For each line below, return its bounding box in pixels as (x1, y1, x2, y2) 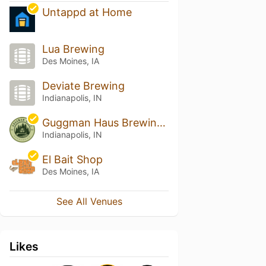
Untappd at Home (42, 6, 132, 19)
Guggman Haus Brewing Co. (156, 116, 166, 129)
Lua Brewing (42, 43, 104, 56)
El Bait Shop (42, 153, 103, 166)
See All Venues (56, 195, 122, 207)
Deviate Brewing (42, 80, 125, 93)
